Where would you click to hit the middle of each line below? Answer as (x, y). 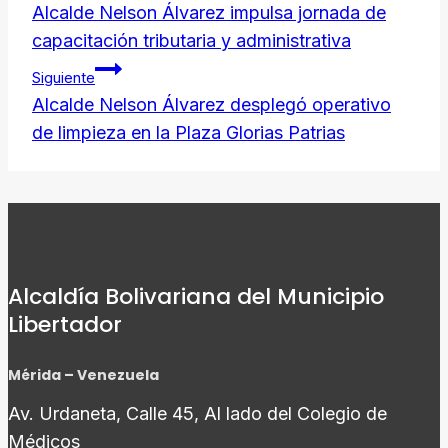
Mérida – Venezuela (83, 374)
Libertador (65, 324)
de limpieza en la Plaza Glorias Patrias (188, 133)
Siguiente (63, 78)
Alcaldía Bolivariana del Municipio (196, 296)
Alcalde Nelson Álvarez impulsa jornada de (209, 13)
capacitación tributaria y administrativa (191, 41)
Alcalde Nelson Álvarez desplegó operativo (211, 105)
